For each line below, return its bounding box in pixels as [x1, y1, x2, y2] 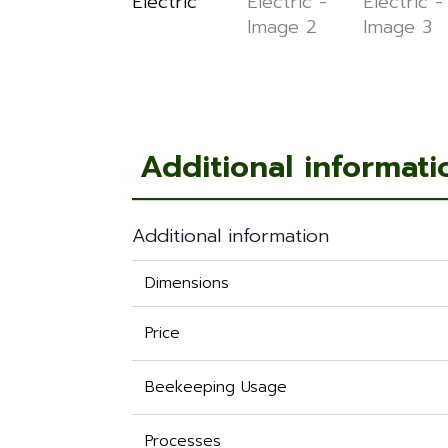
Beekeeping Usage [144, 376, 287, 399]
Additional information [132, 222, 329, 251]
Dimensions [144, 272, 229, 295]
